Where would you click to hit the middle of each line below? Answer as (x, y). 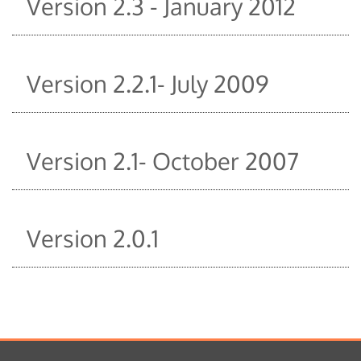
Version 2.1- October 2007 (163, 160)
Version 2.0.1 (93, 238)
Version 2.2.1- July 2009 (148, 83)
